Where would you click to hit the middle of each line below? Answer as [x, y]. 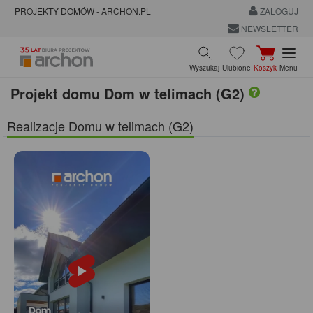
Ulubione [236, 67]
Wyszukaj [204, 67]
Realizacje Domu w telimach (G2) [100, 125]
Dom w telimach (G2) [176, 93]
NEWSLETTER [268, 28]
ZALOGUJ [278, 11]
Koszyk [265, 67]
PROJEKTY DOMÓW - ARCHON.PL [83, 11]
